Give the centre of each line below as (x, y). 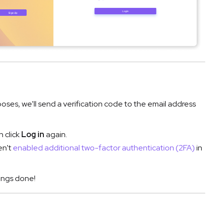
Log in (33, 135)
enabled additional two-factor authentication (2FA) (104, 148)
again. (56, 135)
